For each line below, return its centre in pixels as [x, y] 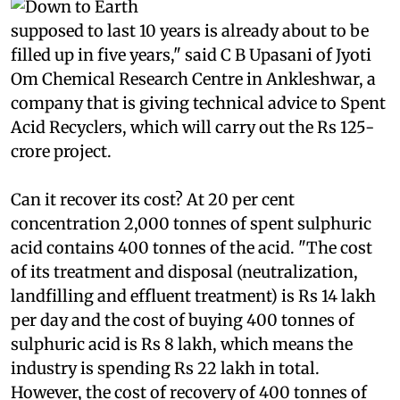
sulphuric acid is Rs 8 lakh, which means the [182, 379]
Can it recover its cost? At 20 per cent [153, 235]
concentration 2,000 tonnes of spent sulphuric [191, 259]
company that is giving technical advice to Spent [198, 138]
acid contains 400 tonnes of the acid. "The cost [192, 283]
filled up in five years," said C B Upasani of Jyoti [191, 90]
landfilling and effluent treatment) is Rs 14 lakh [193, 331]
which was [346, 18]
